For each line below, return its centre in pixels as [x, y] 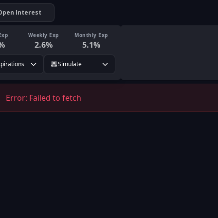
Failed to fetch [55, 98]
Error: [18, 98]
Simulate [70, 64]
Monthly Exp [91, 35]
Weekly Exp [43, 35]
